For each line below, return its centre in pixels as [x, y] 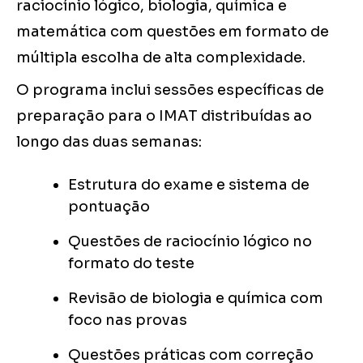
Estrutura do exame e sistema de [189, 185]
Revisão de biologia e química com [196, 299]
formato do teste [131, 264]
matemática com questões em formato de [173, 32]
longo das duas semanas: [109, 142]
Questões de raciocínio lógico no [190, 242]
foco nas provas [128, 320]
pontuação [109, 207]
